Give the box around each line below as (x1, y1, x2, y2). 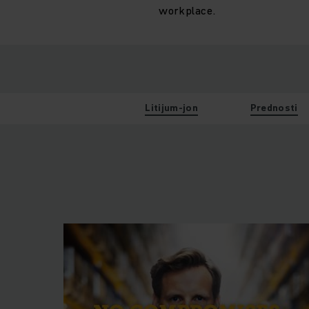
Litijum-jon (145, 100, 199, 114)
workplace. (159, 2, 216, 18)
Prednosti (250, 100, 298, 114)
